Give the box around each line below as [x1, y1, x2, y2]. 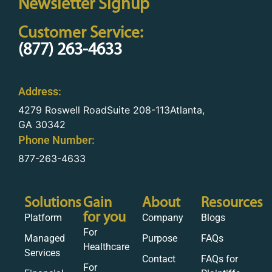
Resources [201, 196, 263, 211]
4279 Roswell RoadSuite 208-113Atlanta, [18, 104, 205, 117]
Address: [18, 85, 61, 98]
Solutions [24, 196, 81, 211]
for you [83, 211, 126, 226]
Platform [24, 212, 62, 224]
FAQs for [201, 253, 238, 265]
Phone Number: [18, 134, 95, 147]
